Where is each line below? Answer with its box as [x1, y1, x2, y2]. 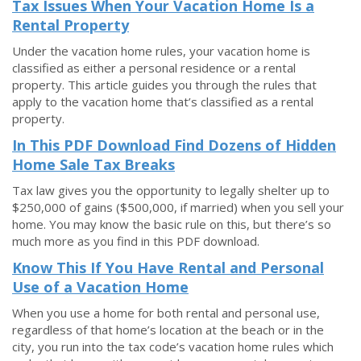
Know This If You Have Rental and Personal [12, 258, 324, 277]
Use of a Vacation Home [12, 277, 189, 297]
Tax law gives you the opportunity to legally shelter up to [12, 182, 330, 198]
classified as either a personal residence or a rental [12, 60, 296, 76]
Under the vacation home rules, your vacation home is [12, 43, 310, 59]
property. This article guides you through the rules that [12, 77, 317, 93]
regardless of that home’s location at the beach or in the [12, 322, 324, 338]
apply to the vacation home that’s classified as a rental [12, 93, 313, 110]
